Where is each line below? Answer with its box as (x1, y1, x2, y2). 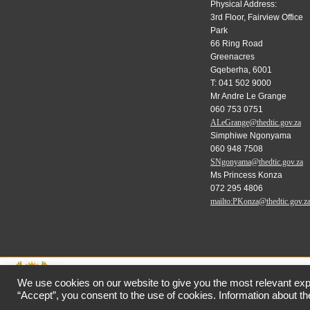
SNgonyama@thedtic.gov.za (210, 156, 303, 167)
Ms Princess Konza (210, 170, 282, 180)
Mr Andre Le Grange (210, 91, 286, 101)
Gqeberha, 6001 (210, 64, 272, 75)
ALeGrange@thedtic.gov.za (210, 117, 301, 127)
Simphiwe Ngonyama (210, 130, 291, 140)
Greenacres (210, 51, 255, 62)
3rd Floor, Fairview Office (210, 12, 303, 22)
